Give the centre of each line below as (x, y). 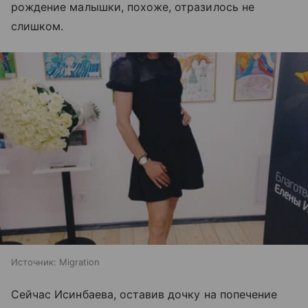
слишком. (37, 26)
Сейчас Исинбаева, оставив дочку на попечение (144, 294)
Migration (79, 262)
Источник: (34, 262)
